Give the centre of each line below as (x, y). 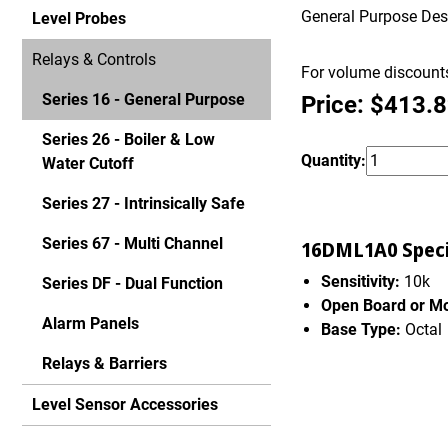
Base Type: (361, 330)
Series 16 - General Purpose (143, 99)
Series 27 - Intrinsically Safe (143, 203)
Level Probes (79, 18)
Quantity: (334, 160)
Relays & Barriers (104, 363)
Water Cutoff (88, 163)
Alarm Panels (90, 323)
